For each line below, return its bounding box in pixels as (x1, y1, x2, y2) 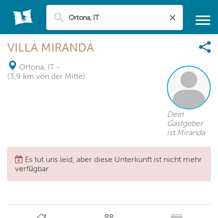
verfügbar (15, 164, 49, 173)
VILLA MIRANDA (7, 40, 94, 54)
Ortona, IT (19, 62, 54, 72)
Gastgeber (167, 119, 203, 128)
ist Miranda (167, 128, 205, 137)
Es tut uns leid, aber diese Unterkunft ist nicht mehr (25, 155, 202, 164)
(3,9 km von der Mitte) (7, 72, 85, 81)
